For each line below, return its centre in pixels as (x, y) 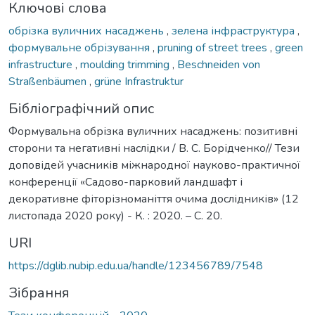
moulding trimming (126, 64)
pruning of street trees (214, 47)
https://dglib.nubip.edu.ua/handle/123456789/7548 (136, 265)
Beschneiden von (219, 64)
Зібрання (39, 292)
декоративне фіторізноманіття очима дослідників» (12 (154, 199)
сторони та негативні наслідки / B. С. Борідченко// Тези (154, 148)
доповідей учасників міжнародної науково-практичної (154, 165)
